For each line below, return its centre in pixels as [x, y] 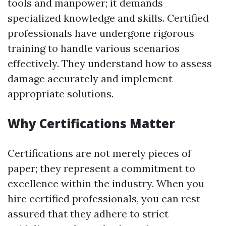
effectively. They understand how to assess [110, 63]
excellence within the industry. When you [106, 183]
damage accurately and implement [90, 78]
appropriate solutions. [61, 93]
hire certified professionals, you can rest [104, 198]
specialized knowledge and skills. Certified [108, 18]
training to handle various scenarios [94, 48]
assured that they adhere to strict [88, 213]
